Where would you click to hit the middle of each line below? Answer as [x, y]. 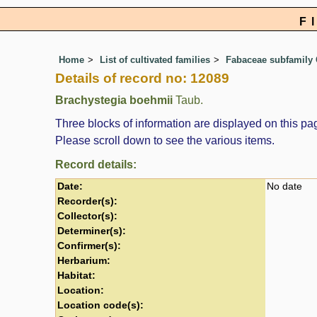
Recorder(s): [87, 201]
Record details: [96, 164]
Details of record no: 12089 [142, 79]
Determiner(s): [92, 231]
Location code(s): [100, 305]
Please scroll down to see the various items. [165, 140]
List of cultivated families [155, 60]
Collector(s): [87, 216]
